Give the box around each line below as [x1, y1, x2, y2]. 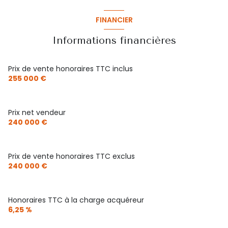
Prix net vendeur [8, 107, 66, 118]
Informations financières [52, 35, 176, 47]
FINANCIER [95, 14, 133, 25]
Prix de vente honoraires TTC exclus [8, 151, 135, 162]
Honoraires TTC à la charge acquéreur [8, 195, 144, 206]
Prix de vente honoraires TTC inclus [8, 64, 133, 74]
